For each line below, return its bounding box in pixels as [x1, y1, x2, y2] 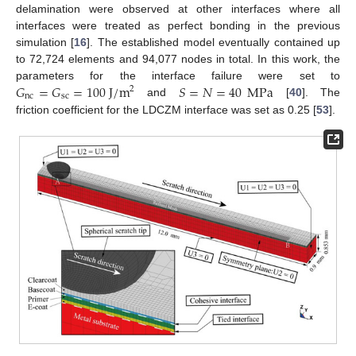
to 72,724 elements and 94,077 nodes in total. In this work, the [16, 52, 340, 66]
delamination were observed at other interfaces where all [16, 2, 340, 16]
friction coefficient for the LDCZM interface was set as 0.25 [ [16, 103, 316, 116]
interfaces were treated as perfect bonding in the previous [16, 19, 340, 33]
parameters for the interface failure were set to [16, 69, 340, 83]
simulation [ [16, 36, 75, 49]
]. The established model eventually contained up [87, 36, 341, 49]
